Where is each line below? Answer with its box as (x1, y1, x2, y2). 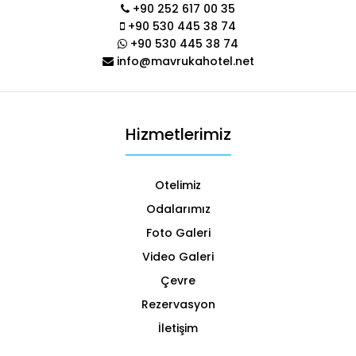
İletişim (158, 319, 198, 336)
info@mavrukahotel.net (113, 52, 254, 69)
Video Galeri (142, 248, 214, 265)
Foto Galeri (145, 224, 211, 241)
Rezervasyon (141, 296, 215, 312)
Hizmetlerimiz (125, 122, 231, 145)
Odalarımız (145, 200, 211, 217)
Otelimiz (155, 176, 201, 193)
